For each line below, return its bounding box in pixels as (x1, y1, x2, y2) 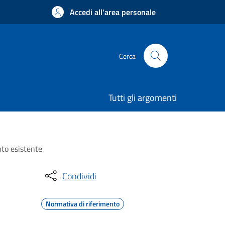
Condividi (62, 169, 96, 183)
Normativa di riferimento (46, 198, 120, 209)
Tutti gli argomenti (108, 91, 177, 104)
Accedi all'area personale (70, 6, 156, 18)
